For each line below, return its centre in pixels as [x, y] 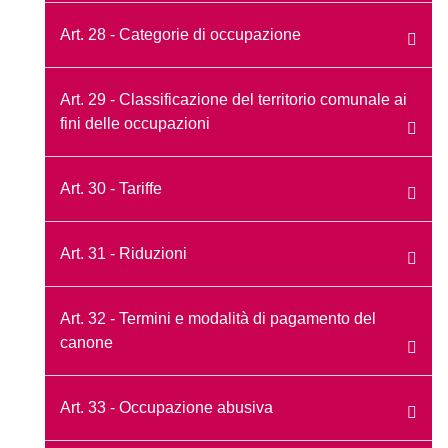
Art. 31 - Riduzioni [123, 253]
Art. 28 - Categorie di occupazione [180, 34]
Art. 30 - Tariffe [111, 188]
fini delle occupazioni [135, 123]
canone [86, 342]
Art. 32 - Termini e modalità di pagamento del [218, 318]
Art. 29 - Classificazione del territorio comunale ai [233, 99]
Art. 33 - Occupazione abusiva [166, 407]
